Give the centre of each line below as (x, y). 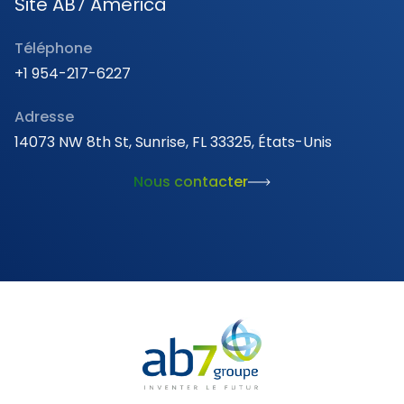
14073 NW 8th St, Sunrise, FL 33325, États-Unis (173, 142)
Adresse (44, 117)
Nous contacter (191, 182)
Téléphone (53, 48)
